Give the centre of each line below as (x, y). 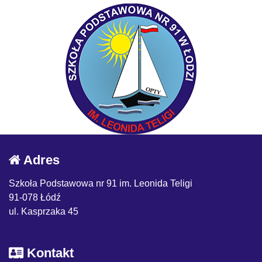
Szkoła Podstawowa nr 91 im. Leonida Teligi (101, 183)
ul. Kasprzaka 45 (44, 211)
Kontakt (49, 253)
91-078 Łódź (35, 197)
